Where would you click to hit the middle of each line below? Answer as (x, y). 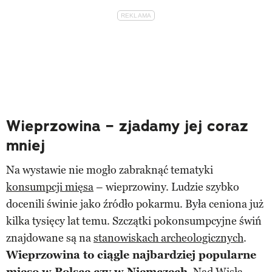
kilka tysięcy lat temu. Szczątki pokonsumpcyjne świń (134, 221)
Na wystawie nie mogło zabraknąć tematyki (110, 170)
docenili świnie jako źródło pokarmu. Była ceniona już (135, 204)
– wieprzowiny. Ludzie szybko (166, 187)
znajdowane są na (50, 238)
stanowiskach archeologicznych (168, 238)
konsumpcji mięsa (50, 187)
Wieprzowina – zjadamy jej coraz (127, 126)
